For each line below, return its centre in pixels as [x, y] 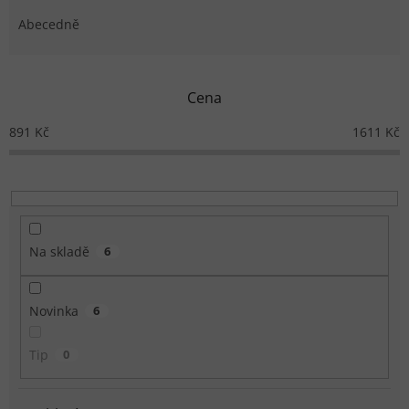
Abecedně [49, 24]
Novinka [53, 311]
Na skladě [59, 252]
